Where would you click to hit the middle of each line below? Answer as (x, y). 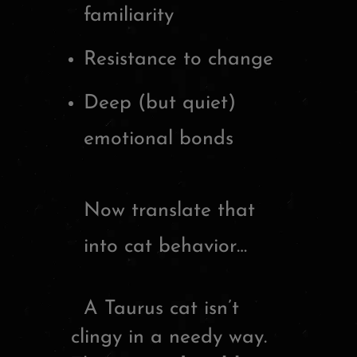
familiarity (129, 16)
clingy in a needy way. (169, 337)
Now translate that (169, 211)
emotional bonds (159, 139)
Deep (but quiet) (160, 104)
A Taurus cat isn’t (155, 308)
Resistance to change (178, 60)
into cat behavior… (165, 247)
